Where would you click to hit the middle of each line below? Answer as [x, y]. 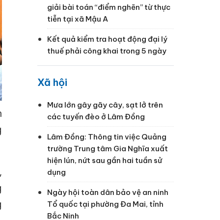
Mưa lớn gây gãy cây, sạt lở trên [105, 105]
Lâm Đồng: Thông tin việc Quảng [107, 137]
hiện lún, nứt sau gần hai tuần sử [105, 160]
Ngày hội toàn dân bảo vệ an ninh [108, 192]
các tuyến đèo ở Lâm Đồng [96, 116]
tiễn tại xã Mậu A [78, 19]
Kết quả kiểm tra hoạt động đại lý [107, 39]
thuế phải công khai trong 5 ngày [107, 51]
